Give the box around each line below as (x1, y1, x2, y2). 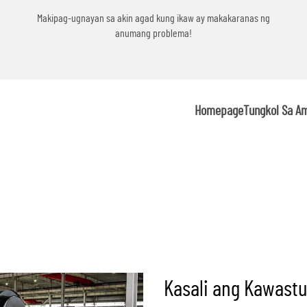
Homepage (195, 103, 243, 118)
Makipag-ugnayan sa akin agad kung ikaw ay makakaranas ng (37, 13, 270, 24)
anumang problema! (115, 28, 192, 39)
